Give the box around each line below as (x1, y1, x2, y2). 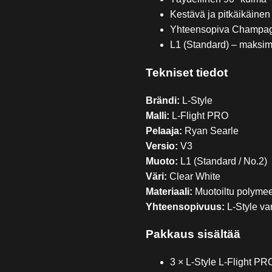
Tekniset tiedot (146, 66, 228, 79)
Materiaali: (146, 186, 192, 197)
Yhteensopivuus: (146, 201, 225, 212)
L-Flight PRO (169, 110, 228, 121)
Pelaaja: (146, 125, 182, 136)
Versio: (146, 140, 178, 151)
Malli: (146, 110, 169, 121)
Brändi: (146, 95, 180, 106)
